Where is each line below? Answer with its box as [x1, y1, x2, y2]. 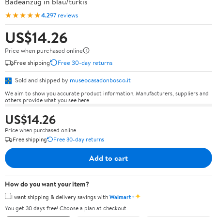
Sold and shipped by [14, 76, 70, 84]
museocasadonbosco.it [70, 76, 131, 84]
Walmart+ [109, 192, 135, 201]
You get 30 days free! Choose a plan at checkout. [5, 204, 127, 212]
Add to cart [89, 152, 128, 163]
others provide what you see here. [5, 95, 90, 104]
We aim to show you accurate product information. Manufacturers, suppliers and [5, 89, 209, 97]
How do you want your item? [5, 179, 89, 189]
